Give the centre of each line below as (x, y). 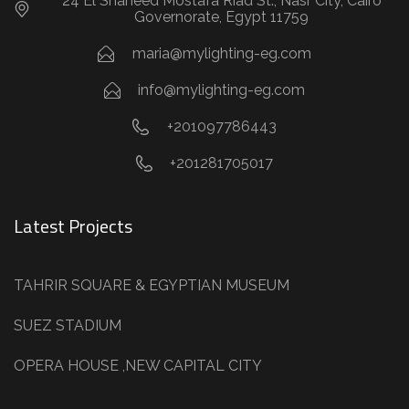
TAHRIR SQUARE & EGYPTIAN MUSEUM (152, 285)
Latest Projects (73, 226)
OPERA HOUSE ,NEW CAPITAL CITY (138, 366)
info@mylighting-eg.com (222, 90)
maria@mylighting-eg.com (221, 53)
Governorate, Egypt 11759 (222, 17)
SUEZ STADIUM (68, 325)
